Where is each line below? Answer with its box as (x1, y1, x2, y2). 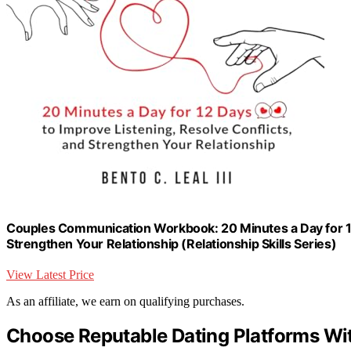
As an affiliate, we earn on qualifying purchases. (6, 295, 244, 309)
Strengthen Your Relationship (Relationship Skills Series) (6, 235, 337, 251)
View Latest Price (6, 268, 94, 282)
